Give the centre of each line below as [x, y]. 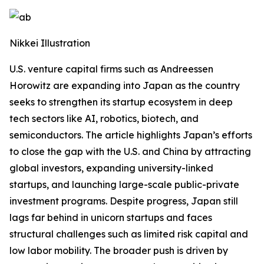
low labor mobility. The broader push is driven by [119, 250]
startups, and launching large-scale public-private [124, 184]
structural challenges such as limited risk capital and [129, 234]
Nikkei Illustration [50, 43]
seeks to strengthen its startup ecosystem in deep [121, 102]
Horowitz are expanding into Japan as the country [125, 85]
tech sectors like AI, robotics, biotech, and [104, 118]
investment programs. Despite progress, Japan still [124, 201]
